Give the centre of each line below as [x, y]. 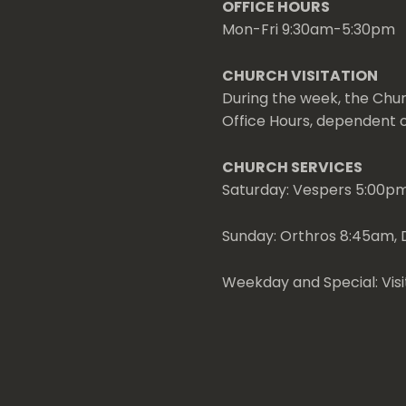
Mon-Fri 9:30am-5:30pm [308, 30]
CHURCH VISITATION [300, 76]
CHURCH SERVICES [292, 167]
